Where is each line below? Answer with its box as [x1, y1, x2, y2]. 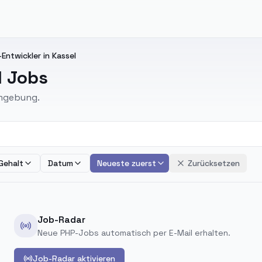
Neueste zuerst [97, 158, 156, 168]
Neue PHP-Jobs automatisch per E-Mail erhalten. [37, 227, 230, 238]
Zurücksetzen [188, 158, 240, 168]
